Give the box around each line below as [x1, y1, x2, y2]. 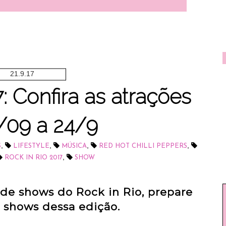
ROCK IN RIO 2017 [5, 154, 63, 161]
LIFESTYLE [13, 143, 49, 149]
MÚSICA [62, 143, 87, 149]
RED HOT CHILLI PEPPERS [99, 143, 187, 149]
